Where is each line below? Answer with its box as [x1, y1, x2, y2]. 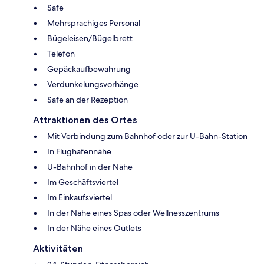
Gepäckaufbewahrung [47, 63, 131, 74]
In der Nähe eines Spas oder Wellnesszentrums [47, 207, 219, 218]
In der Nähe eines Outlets [47, 222, 141, 233]
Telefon [47, 48, 75, 59]
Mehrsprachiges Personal [47, 17, 140, 28]
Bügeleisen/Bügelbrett [47, 32, 133, 44]
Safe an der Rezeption [47, 94, 128, 105]
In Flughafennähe [47, 146, 111, 157]
